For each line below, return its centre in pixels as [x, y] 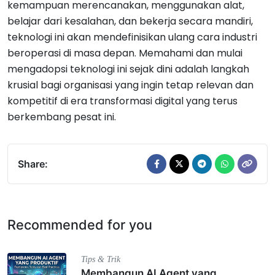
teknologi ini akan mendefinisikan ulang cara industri [132, 37]
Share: [33, 164]
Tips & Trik [101, 259]
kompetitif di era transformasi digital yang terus [122, 101]
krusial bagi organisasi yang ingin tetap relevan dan [130, 85]
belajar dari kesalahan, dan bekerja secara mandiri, [130, 21]
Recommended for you [80, 225]
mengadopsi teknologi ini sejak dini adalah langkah [128, 69]
